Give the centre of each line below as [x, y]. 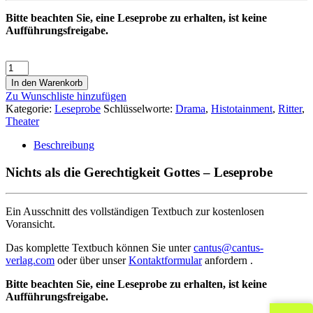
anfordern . [227, 261]
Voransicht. [30, 224]
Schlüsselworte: [139, 108]
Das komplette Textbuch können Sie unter [100, 248]
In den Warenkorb [47, 82]
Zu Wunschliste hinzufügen [66, 96]
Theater [22, 121]
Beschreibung [64, 145]
